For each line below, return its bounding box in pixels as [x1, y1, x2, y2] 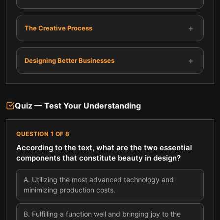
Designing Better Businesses [25, 56, 114, 64]
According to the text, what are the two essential [16, 143, 192, 152]
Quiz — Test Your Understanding [15, 101, 141, 110]
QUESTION [16, 130, 51, 137]
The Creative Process [25, 24, 92, 32]
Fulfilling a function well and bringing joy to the [32, 210, 181, 218]
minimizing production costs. [24, 186, 115, 194]
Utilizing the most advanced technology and [32, 175, 174, 184]
